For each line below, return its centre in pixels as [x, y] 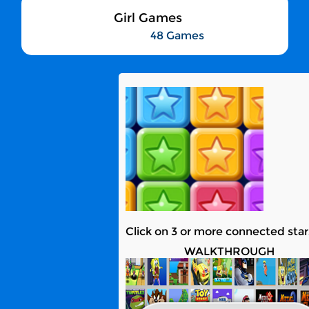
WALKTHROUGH [229, 251]
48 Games [177, 36]
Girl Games [148, 18]
